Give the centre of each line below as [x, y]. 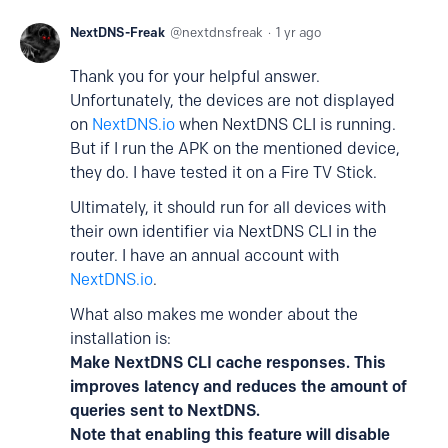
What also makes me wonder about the [214, 314]
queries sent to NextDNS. [165, 410]
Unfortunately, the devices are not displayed [232, 100]
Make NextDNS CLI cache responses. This [228, 362]
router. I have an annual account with [204, 255]
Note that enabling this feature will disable [230, 434]
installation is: [120, 338]
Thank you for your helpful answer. [195, 76]
